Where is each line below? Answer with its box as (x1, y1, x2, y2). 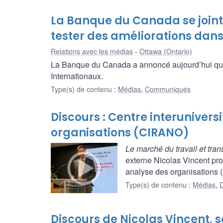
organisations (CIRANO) (51, 125, 189, 141)
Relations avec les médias (51, 46, 133, 57)
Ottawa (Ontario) (139, 46, 192, 57)
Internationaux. (51, 70, 103, 82)
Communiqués (145, 84, 191, 95)
